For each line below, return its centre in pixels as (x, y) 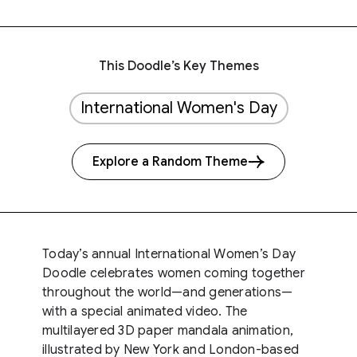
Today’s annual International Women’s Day (169, 254)
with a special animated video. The (145, 312)
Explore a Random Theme (170, 162)
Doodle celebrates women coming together (174, 273)
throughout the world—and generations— (168, 292)
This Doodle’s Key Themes (178, 66)
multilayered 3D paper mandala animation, (168, 331)
